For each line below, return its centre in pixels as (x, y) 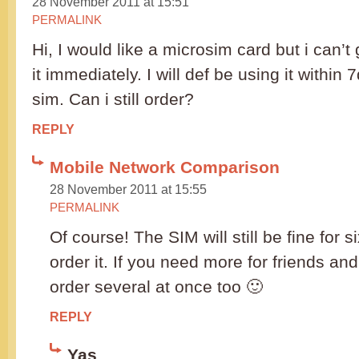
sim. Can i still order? (113, 99)
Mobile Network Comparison (165, 167)
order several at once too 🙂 (156, 287)
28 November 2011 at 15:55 (128, 190)
